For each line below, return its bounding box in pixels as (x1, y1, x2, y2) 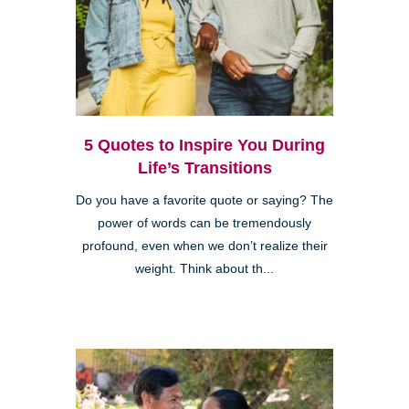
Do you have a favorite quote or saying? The (76, 194, 333, 208)
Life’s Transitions (137, 159, 272, 178)
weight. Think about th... (135, 262, 274, 277)
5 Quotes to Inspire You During (84, 136, 325, 155)
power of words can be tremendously (98, 216, 311, 231)
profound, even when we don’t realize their (81, 239, 328, 254)
